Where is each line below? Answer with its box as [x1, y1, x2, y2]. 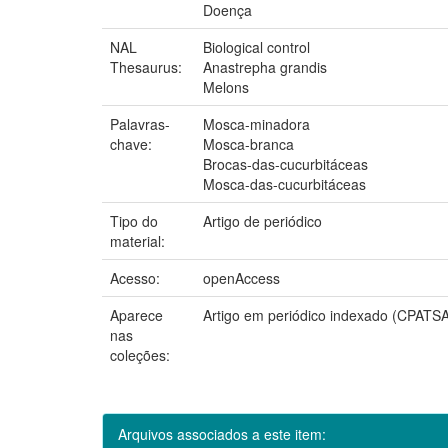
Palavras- [110, 113, 170, 134]
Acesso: [110, 267, 164, 288]
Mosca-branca [203, 133, 294, 154]
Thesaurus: [110, 56, 186, 77]
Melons [203, 76, 249, 97]
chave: [110, 133, 156, 154]
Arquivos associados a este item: [118, 423, 326, 444]
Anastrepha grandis [203, 56, 327, 77]
